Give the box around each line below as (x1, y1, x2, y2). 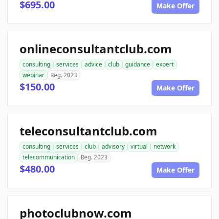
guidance (125, 60, 150, 69)
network (153, 142, 175, 151)
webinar (22, 71, 44, 80)
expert (156, 60, 174, 69)
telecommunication (22, 153, 75, 162)
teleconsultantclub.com (20, 123, 157, 139)
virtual (131, 142, 148, 151)
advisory (102, 142, 125, 151)
